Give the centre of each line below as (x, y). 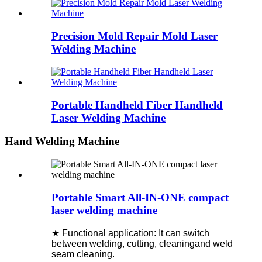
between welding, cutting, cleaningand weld (142, 244)
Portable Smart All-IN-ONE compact (140, 197)
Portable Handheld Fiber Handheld (137, 105)
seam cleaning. (83, 254)
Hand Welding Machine (62, 142)
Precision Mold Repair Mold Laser (135, 36)
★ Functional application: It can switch (130, 233)
